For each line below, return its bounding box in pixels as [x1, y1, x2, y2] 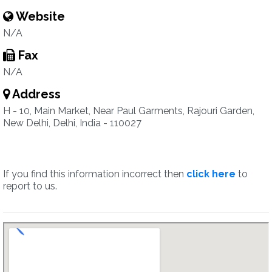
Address [10, 87, 61, 101]
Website [13, 9, 65, 24]
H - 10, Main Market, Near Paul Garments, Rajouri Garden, [3, 105, 254, 117]
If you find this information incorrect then [3, 168, 186, 180]
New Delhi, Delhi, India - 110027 [3, 117, 141, 129]
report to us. [3, 180, 57, 192]
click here [186, 168, 236, 180]
